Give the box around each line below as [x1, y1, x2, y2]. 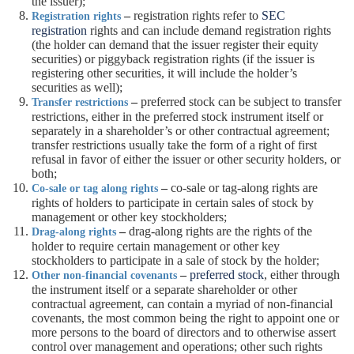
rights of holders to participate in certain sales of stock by [32, 196, 314, 209]
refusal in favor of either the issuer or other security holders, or [32, 153, 341, 166]
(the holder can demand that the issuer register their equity [32, 38, 318, 51]
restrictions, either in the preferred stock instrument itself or [32, 110, 323, 123]
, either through [264, 268, 340, 281]
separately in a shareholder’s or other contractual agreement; [32, 124, 330, 137]
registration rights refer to [130, 9, 262, 22]
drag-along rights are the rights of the [126, 224, 312, 238]
